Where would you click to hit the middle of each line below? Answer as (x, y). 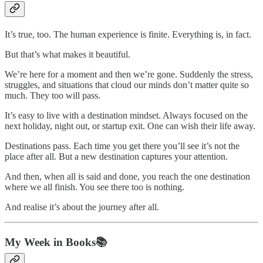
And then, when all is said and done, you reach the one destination (127, 177)
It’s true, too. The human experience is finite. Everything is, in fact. (128, 35)
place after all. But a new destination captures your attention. (116, 157)
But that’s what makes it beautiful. (68, 55)
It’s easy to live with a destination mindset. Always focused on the (126, 116)
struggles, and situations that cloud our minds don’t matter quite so (127, 85)
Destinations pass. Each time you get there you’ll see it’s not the (122, 146)
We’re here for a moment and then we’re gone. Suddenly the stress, (129, 75)
